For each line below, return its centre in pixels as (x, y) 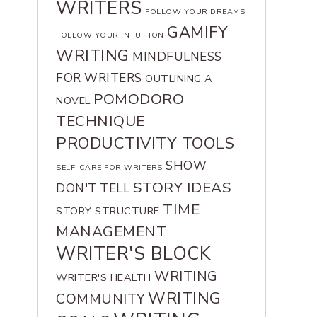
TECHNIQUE (100, 121)
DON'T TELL (93, 189)
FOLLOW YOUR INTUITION (110, 35)
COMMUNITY (100, 300)
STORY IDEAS (182, 188)
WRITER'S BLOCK (133, 254)
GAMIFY (197, 33)
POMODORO (139, 99)
